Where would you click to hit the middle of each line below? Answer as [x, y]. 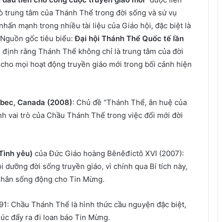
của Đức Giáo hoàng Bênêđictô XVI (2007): [108, 153]
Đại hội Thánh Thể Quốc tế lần [129, 38]
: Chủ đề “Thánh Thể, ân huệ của [130, 102]
